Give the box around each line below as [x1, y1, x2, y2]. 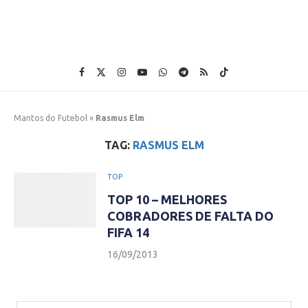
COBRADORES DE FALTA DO [107, 209, 274, 223]
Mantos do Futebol [14, 113, 87, 122]
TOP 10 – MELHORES [107, 192, 227, 206]
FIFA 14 [107, 225, 149, 239]
